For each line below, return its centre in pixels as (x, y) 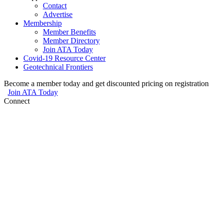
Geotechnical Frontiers (58, 67)
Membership (43, 23)
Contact (55, 6)
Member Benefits (69, 32)
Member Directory (71, 41)
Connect (22, 101)
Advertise (58, 15)
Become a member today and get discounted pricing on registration (108, 84)
